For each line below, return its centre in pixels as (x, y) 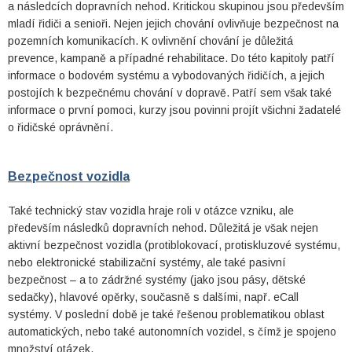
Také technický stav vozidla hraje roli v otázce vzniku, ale (151, 211)
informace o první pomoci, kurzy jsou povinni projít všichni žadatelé (174, 110)
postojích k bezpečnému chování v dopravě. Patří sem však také (170, 93)
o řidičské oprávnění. (60, 127)
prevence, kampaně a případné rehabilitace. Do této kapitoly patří (171, 58)
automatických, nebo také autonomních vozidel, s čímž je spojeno (172, 332)
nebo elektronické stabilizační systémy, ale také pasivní (147, 262)
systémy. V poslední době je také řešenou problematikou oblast (166, 314)
